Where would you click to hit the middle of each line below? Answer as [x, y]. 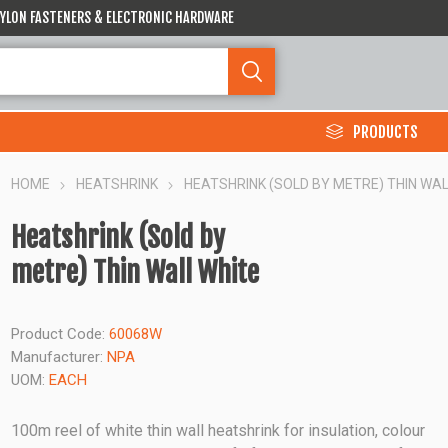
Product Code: [58, 334]
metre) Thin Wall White [135, 272]
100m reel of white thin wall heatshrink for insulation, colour [218, 430]
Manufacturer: [57, 357]
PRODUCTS [385, 131]
